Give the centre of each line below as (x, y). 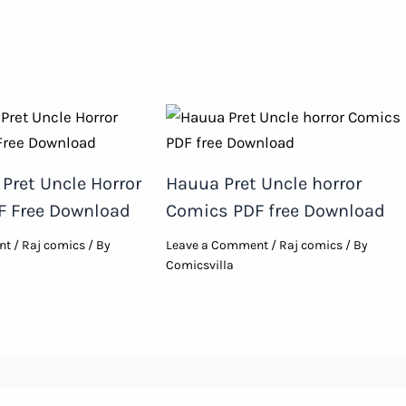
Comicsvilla (200, 266)
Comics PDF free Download (276, 211)
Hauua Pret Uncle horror (264, 184)
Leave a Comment (217, 246)
